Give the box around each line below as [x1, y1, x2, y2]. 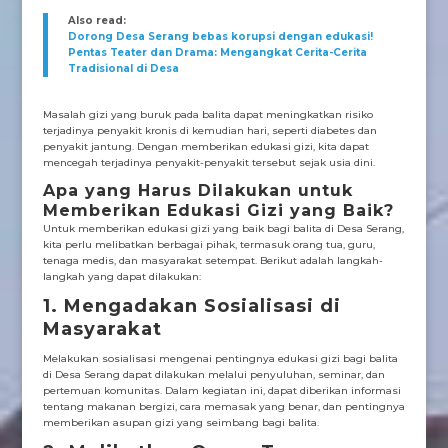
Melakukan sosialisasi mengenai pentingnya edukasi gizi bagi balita [42, 352, 398, 366]
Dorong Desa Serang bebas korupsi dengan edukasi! [67, 30, 373, 44]
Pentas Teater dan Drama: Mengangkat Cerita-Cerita [67, 46, 367, 60]
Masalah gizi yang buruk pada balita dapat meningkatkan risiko [42, 108, 373, 122]
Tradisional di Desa [67, 62, 179, 76]
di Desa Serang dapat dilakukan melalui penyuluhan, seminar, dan [42, 368, 385, 382]
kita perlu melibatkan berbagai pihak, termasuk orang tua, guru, [42, 238, 375, 252]
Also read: [67, 14, 126, 28]
